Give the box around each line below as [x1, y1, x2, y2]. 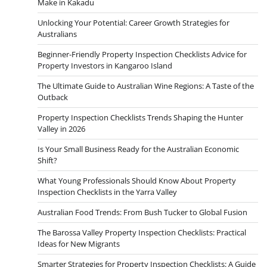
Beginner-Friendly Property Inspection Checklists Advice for [38, 48, 247, 60]
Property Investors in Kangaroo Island [38, 60, 172, 71]
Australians [38, 28, 77, 39]
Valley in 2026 [38, 123, 85, 134]
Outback [38, 91, 68, 103]
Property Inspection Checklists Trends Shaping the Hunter [38, 111, 243, 123]
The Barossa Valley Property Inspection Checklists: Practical [38, 226, 246, 238]
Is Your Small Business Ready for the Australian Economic [38, 143, 239, 154]
